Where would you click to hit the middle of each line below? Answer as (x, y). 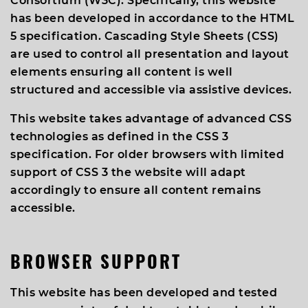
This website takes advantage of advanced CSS (151, 119)
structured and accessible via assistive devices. (151, 90)
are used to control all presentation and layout (150, 54)
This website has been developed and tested (144, 293)
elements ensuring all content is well (122, 72)
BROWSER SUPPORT (96, 261)
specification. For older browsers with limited (147, 154)
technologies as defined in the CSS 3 (119, 136)
